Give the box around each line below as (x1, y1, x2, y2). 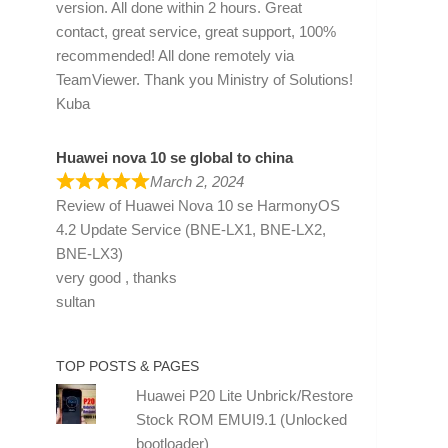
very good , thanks (56, 268, 177, 286)
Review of (56, 196, 125, 214)
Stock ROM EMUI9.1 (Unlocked (135, 410, 347, 428)
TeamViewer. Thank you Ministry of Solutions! (56, 70, 353, 88)
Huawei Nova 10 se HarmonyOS (125, 196, 340, 214)
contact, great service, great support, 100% (56, 22, 336, 40)
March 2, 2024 (149, 172, 244, 190)
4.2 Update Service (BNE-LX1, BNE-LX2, (56, 220, 326, 238)
